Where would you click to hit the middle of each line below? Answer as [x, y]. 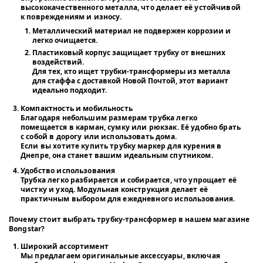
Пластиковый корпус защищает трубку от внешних [129, 52]
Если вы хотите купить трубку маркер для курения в [121, 146]
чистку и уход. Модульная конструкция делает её [114, 189]
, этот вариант [202, 80]
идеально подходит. [70, 90]
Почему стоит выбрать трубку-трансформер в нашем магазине [129, 219]
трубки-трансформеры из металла [165, 71]
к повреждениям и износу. [71, 16]
